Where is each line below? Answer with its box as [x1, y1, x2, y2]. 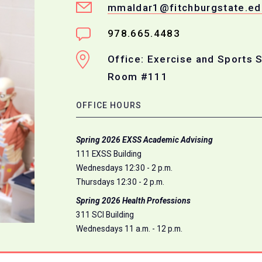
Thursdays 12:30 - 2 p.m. [76, 177, 164, 187]
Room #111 [108, 71, 168, 83]
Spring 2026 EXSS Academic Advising [76, 135, 213, 144]
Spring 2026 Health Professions [76, 195, 191, 205]
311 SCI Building [76, 209, 134, 219]
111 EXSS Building [76, 149, 142, 158]
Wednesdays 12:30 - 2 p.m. [76, 163, 173, 173]
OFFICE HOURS [76, 101, 142, 111]
